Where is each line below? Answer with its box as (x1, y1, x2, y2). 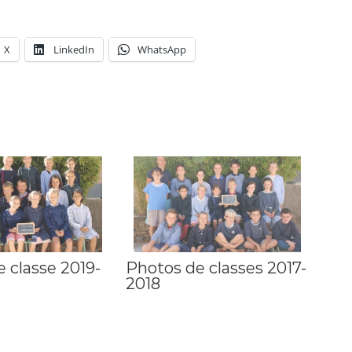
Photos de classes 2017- (126, 258, 306, 277)
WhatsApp (137, 42, 186, 57)
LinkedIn (53, 42, 94, 57)
